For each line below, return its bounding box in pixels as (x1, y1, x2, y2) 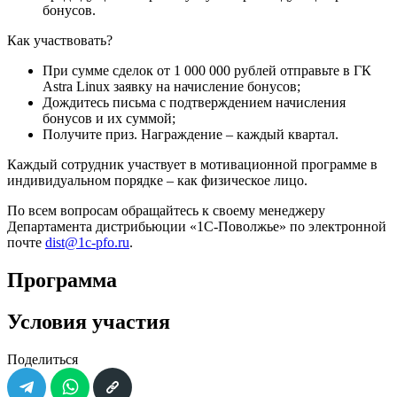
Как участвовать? (7, 33, 113, 49)
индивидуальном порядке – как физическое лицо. (7, 173, 307, 189)
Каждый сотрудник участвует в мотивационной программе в (7, 157, 378, 173)
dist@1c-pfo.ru (45, 235, 129, 251)
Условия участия (7, 310, 170, 334)
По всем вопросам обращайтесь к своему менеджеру (7, 203, 325, 219)
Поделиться (7, 351, 78, 367)
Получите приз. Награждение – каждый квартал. (43, 127, 339, 143)
